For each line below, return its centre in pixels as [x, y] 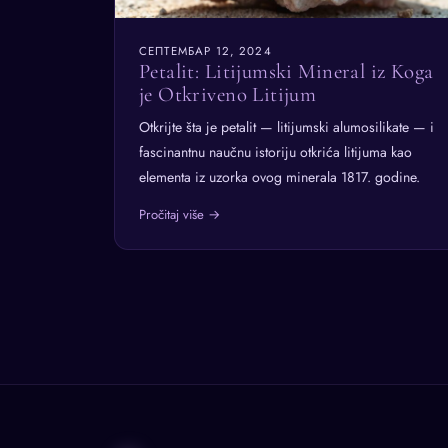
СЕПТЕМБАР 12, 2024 [205, 51]
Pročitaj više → [180, 214]
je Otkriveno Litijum [228, 95]
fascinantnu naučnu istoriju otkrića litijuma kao [275, 151]
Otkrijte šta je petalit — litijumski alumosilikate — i [286, 126]
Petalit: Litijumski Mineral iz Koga [286, 72]
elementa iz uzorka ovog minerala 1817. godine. [279, 176]
